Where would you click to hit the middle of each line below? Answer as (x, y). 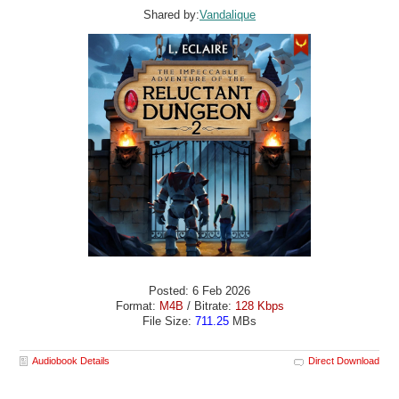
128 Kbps (259, 306)
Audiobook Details (71, 360)
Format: (137, 306)
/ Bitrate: (209, 306)
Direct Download (343, 360)
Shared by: (171, 14)
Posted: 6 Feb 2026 (199, 291)
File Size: (169, 322)
